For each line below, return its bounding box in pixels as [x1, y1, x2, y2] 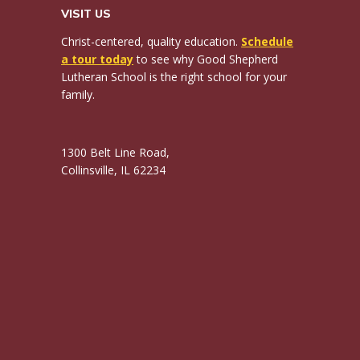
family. [61, 86, 95, 102]
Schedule [241, 33, 293, 49]
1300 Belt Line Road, [61, 144, 170, 160]
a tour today [61, 51, 133, 67]
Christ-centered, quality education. [61, 33, 241, 49]
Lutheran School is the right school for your [61, 68, 287, 84]
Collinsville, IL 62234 [61, 162, 166, 178]
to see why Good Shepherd [133, 51, 278, 67]
